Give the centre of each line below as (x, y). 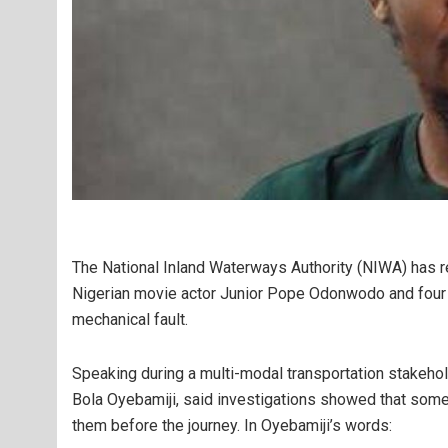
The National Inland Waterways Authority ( (217, 267)
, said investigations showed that (293, 399)
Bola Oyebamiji (124, 399)
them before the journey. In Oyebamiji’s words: (232, 425)
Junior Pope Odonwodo (302, 293)
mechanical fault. (130, 319)
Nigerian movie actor (146, 293)
